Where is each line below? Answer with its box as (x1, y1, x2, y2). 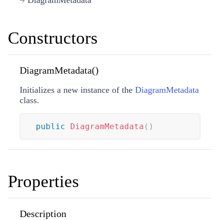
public (36, 121, 65, 131)
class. (20, 95, 39, 105)
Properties (8, 171, 79, 191)
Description (20, 208, 66, 219)
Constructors (8, 28, 98, 48)
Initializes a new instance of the (20, 84, 135, 95)
